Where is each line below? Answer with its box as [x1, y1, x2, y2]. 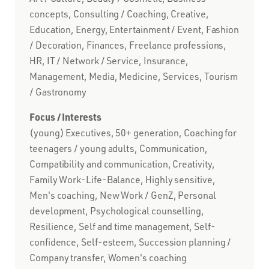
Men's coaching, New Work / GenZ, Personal [29, 189, 216, 201]
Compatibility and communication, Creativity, [29, 157, 215, 170]
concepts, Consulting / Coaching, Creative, [29, 7, 209, 20]
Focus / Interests [29, 110, 101, 123]
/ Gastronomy [29, 85, 87, 98]
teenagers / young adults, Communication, [29, 142, 208, 154]
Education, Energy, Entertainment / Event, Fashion [29, 23, 240, 35]
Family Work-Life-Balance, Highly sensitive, [29, 173, 216, 186]
